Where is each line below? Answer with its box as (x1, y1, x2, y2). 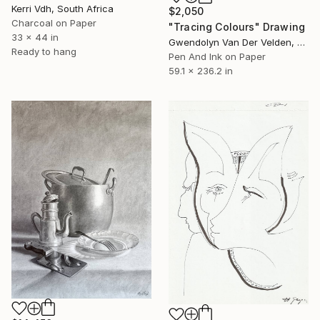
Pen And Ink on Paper (169, 51, 266, 63)
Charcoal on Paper (11, 17, 96, 29)
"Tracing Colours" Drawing (169, 21, 305, 34)
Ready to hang (11, 46, 76, 58)
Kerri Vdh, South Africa (11, 3, 114, 15)
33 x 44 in (11, 31, 59, 44)
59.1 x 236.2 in (169, 65, 233, 77)
